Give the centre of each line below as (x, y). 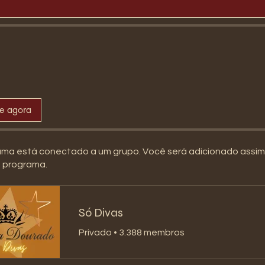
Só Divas (101, 212)
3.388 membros (152, 232)
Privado (95, 232)
